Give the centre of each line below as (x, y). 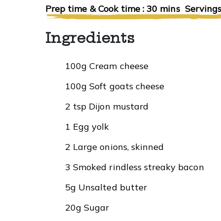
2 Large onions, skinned (115, 147)
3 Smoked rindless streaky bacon (135, 167)
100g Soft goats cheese (115, 86)
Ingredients (90, 37)
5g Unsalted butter (106, 187)
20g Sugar (87, 207)
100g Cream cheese (107, 66)
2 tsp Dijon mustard (107, 106)
